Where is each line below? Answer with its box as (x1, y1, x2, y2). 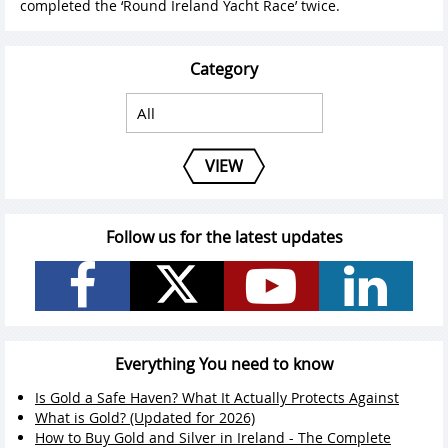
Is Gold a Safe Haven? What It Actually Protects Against (35, 388, 399, 408)
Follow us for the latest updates (105, 226, 343, 249)
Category (190, 58, 258, 81)
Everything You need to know (115, 353, 333, 376)
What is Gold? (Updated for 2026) (35, 408, 255, 428)
